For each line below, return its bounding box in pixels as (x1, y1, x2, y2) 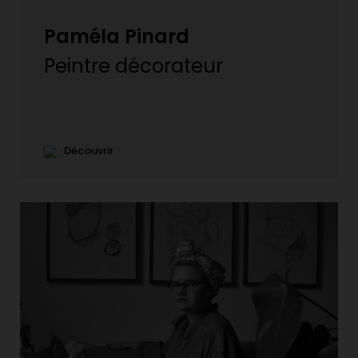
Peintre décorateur (44, 53, 223, 80)
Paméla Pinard (44, 23, 189, 50)
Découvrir (57, 143, 113, 159)
